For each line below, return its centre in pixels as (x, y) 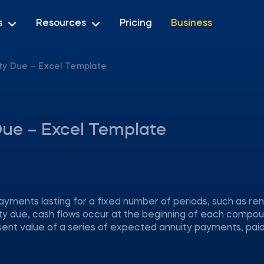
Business (192, 23)
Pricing (136, 23)
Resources (61, 23)
